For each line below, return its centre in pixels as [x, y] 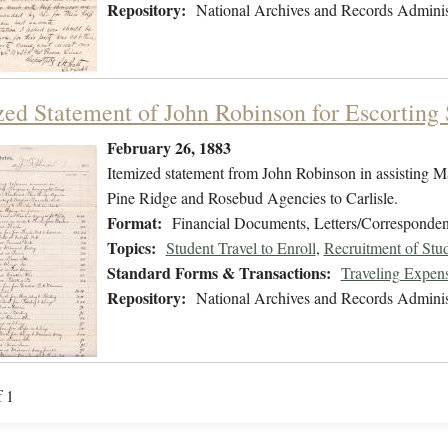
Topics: [131, 248]
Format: [134, 223]
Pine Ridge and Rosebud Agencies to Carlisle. [252, 198]
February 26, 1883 [168, 148]
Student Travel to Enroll [240, 248]
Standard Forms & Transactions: [218, 273]
